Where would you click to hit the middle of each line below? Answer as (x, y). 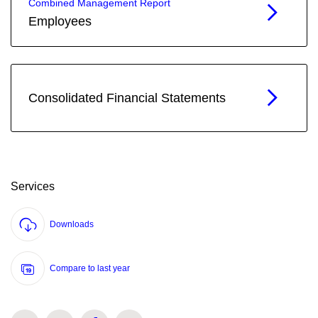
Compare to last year (90, 268)
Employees (60, 21)
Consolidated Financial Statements (127, 98)
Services (33, 186)
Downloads (72, 224)
